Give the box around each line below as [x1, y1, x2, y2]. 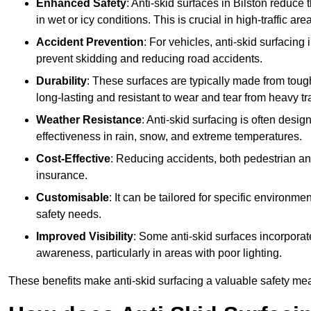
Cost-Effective [36, 153, 110, 165]
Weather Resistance [36, 114, 142, 126]
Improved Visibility [36, 230, 133, 243]
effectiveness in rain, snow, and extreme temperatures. [36, 131, 302, 143]
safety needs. [36, 208, 101, 221]
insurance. [36, 169, 87, 182]
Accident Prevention [36, 36, 144, 49]
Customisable [36, 192, 109, 204]
